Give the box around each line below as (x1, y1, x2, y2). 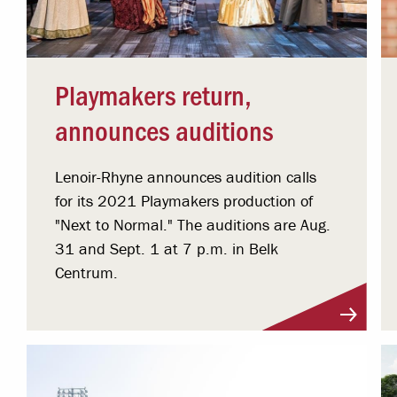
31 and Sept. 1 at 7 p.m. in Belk (55, 237, 279, 259)
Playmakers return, (55, 74, 253, 113)
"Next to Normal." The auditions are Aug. (55, 214, 331, 235)
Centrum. (55, 261, 119, 283)
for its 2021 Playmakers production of (55, 190, 314, 211)
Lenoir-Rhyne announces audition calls (55, 166, 317, 187)
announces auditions (55, 110, 275, 148)
